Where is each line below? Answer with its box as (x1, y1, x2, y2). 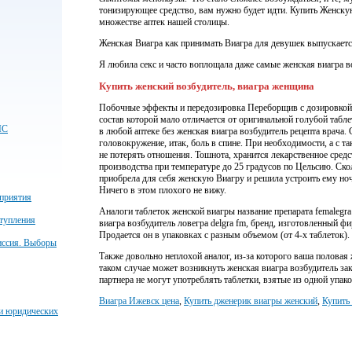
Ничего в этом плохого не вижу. (99, 185, 226, 196)
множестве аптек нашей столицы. (99, 16, 229, 28)
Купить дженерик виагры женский (184, 295, 317, 307)
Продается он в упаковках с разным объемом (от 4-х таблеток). (99, 229, 350, 241)
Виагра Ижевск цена (99, 295, 179, 307)
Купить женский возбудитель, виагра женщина (99, 80, 314, 93)
